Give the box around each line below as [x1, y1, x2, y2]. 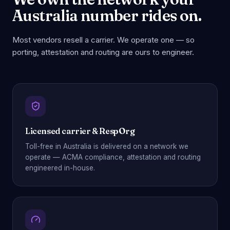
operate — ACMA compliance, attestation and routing [25, 152, 201, 161]
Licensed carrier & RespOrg [25, 125, 135, 136]
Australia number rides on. [12, 5, 202, 25]
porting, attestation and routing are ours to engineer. [12, 47, 194, 57]
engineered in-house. [25, 163, 95, 172]
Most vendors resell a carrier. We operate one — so [12, 34, 195, 45]
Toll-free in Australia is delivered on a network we [25, 142, 188, 150]
